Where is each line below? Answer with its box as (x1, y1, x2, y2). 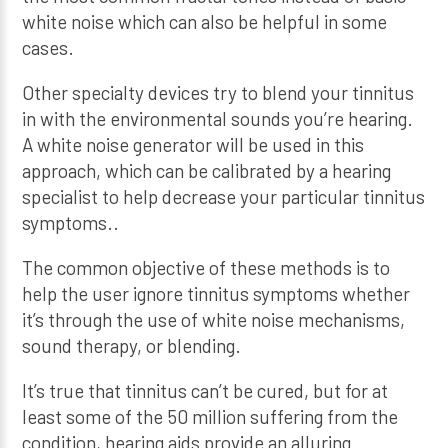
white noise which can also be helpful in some (22, 9, 388, 33)
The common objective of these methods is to (22, 255, 391, 279)
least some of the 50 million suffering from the (22, 404, 399, 428)
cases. (22, 35, 75, 59)
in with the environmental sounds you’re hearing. (22, 106, 414, 130)
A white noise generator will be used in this (22, 132, 365, 156)
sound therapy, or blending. (22, 333, 242, 357)
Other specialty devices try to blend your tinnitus (22, 80, 415, 104)
